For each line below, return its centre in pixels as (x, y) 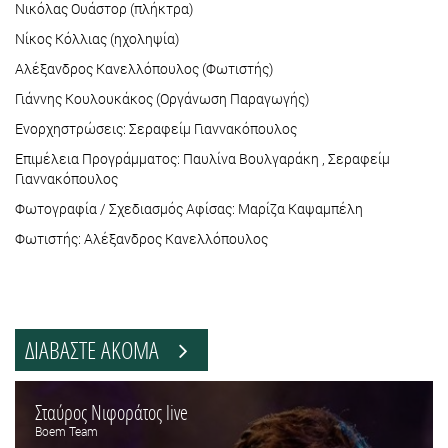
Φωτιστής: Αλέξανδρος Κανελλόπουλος (141, 239)
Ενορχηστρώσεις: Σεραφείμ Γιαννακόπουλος (156, 129)
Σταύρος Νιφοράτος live (111, 412)
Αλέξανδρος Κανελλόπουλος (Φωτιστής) (144, 69)
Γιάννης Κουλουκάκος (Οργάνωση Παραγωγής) (162, 99)
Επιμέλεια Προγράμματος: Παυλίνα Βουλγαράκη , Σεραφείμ (202, 159)
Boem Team (66, 431)
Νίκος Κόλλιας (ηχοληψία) (97, 39)
